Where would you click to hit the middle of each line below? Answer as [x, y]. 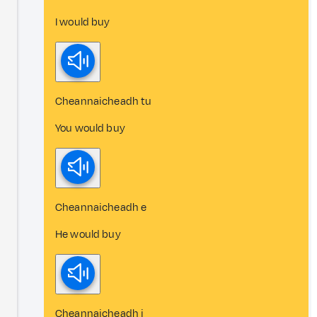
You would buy [90, 128]
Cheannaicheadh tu [104, 101]
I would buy [83, 22]
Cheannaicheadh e [101, 207]
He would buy [88, 234]
